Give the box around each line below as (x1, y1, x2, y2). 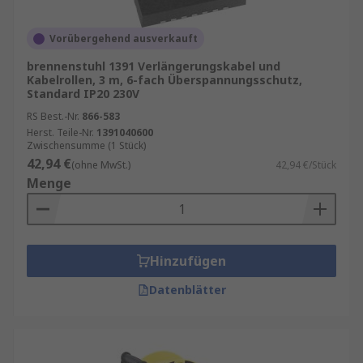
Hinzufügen (150, 252, 226, 270)
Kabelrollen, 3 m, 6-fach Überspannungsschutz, (27, 72, 302, 88)
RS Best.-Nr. (27, 109, 79, 123)
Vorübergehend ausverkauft (49, 32, 198, 45)
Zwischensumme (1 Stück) (27, 139, 146, 152)
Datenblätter (148, 282, 226, 297)
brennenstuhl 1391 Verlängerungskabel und (27, 58, 280, 74)
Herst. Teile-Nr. (27, 126, 94, 139)
